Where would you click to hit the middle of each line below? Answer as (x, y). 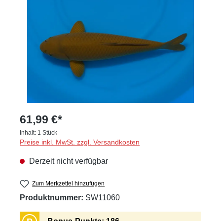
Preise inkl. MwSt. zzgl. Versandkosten (80, 142)
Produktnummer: (53, 198)
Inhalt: (29, 133)
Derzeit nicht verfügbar (68, 161)
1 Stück (47, 133)
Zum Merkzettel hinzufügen (69, 184)
